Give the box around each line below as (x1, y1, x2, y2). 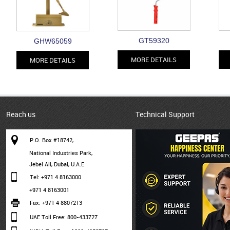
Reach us (6, 109, 35, 119)
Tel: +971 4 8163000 (30, 172, 81, 181)
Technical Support (136, 109, 195, 119)
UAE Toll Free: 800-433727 (30, 213, 98, 221)
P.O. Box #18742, (30, 136, 73, 144)
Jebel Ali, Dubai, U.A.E (29, 160, 84, 168)
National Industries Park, (29, 148, 92, 157)
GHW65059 (34, 36, 72, 45)
